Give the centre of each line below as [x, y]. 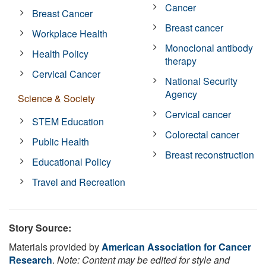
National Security [202, 81]
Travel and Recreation [79, 182]
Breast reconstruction [210, 154]
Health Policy [61, 53]
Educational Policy [72, 161]
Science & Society [56, 98]
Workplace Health [70, 33]
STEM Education [68, 121]
